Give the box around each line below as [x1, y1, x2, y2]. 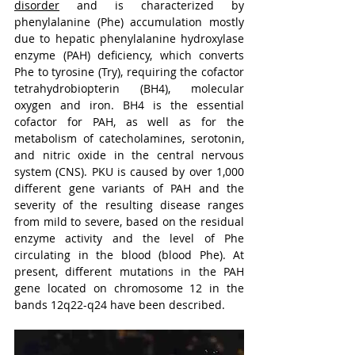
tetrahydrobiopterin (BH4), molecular [14, 81, 244, 96]
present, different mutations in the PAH [14, 264, 244, 279]
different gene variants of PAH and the [14, 181, 244, 196]
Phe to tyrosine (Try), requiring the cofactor [14, 64, 244, 79]
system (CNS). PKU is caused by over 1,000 [14, 164, 244, 179]
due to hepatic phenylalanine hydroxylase [14, 31, 244, 46]
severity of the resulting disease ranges [14, 197, 244, 212]
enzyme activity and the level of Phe [14, 231, 244, 246]
